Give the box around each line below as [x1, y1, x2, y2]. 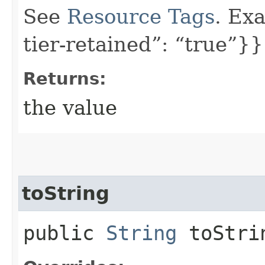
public [23, 221, 106, 245]
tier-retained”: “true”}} [23, 32, 263, 56]
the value [23, 95, 117, 119]
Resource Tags [67, 4, 215, 28]
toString [22, 182, 109, 204]
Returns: [23, 68, 106, 89]
